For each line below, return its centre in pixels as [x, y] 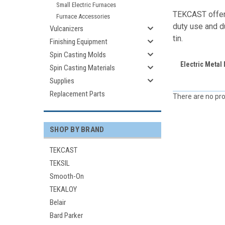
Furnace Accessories [83, 16]
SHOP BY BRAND [77, 130]
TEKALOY [63, 189]
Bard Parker [66, 215]
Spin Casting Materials [82, 68]
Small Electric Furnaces [86, 5]
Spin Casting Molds [78, 55]
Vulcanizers [67, 29]
